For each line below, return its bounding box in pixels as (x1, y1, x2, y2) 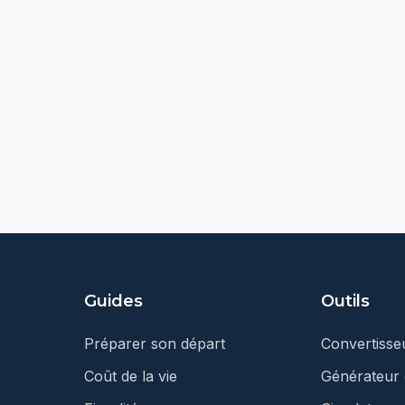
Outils (321, 291, 371, 311)
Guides (83, 291, 143, 311)
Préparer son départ (83, 334, 225, 353)
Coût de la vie (83, 367, 177, 385)
